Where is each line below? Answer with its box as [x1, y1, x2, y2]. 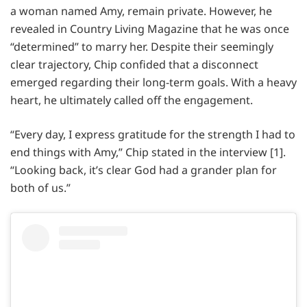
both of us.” [10, 180, 71, 195]
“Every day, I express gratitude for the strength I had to [10, 126, 295, 142]
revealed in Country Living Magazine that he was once [10, 21, 289, 36]
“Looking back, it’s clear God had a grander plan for [10, 162, 277, 177]
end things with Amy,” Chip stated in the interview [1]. [10, 144, 286, 160]
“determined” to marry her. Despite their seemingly [10, 38, 273, 54]
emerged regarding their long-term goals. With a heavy [10, 74, 297, 90]
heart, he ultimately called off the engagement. [10, 92, 253, 108]
